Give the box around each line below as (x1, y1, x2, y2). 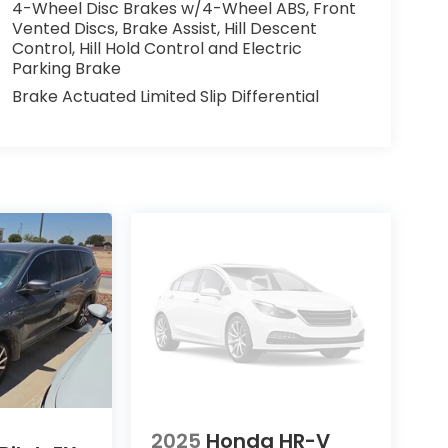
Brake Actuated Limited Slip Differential (11, 85, 319, 109)
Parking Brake (11, 57, 121, 81)
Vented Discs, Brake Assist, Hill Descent (11, 17, 317, 41)
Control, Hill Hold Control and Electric (11, 37, 302, 61)
